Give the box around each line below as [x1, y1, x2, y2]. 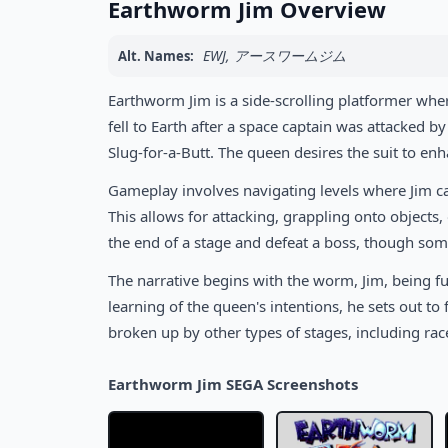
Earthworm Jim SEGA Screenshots [108, 374, 358, 394]
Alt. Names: [118, 47, 194, 65]
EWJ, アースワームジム [203, 46, 346, 65]
